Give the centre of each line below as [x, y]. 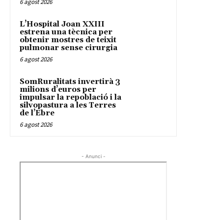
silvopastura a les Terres [68, 106]
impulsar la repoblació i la [70, 98]
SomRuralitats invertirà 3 [70, 82]
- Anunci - [93, 156]
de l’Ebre [37, 113]
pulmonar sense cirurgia [69, 48]
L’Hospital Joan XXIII [62, 25]
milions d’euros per [58, 90]
